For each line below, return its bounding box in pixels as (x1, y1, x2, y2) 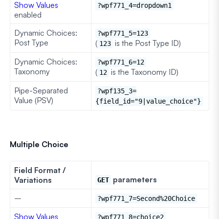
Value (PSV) (14, 95, 53, 105)
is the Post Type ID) (113, 38, 181, 48)
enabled (14, 9, 42, 20)
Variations (14, 175, 52, 185)
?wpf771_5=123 (97, 29, 148, 37)
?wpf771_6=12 (97, 58, 144, 66)
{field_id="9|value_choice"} (95, 97, 201, 105)
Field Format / (14, 165, 66, 175)
